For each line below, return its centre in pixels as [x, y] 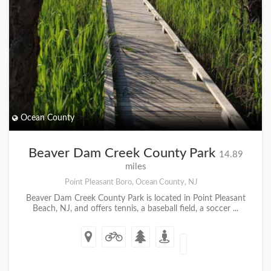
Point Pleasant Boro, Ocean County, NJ [131, 182]
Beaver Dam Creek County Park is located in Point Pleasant [135, 198]
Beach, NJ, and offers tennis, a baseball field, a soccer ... [135, 209]
